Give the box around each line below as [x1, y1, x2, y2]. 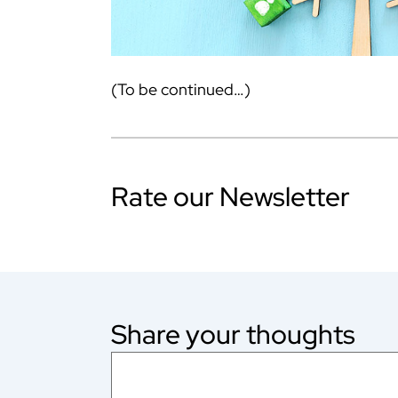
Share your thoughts [111, 316, 355, 353]
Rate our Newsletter [111, 179, 350, 215]
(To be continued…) [111, 79, 251, 100]
